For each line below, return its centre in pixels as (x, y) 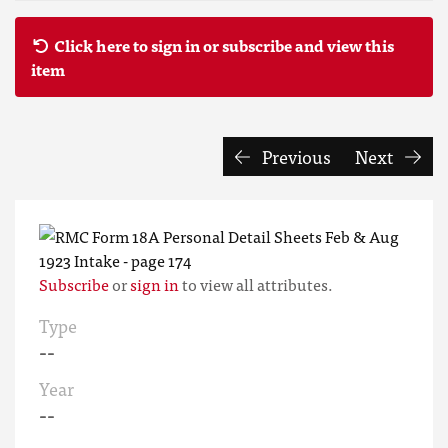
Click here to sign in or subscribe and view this (224, 45)
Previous (295, 156)
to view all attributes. (256, 284)
